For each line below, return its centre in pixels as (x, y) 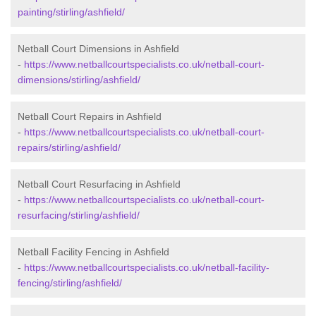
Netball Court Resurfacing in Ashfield (99, 184)
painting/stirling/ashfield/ (71, 12)
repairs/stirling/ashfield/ (69, 148)
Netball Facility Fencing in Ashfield (93, 252)
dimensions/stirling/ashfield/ (79, 80)
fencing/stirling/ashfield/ (70, 283)
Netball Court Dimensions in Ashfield (98, 49)
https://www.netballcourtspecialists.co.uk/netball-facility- (147, 268)
